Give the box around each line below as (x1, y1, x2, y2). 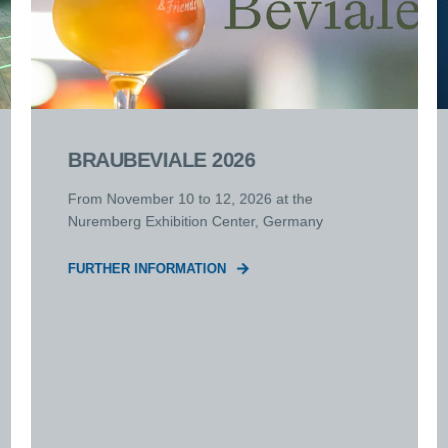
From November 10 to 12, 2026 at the (67, 190, 313, 207)
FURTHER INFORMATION (67, 260, 226, 277)
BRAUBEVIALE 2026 (67, 148, 255, 172)
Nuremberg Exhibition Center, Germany (67, 212, 323, 230)
